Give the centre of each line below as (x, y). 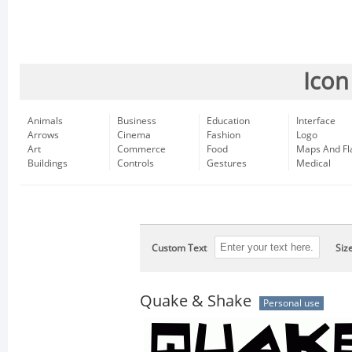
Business (137, 121)
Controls (136, 163)
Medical (313, 163)
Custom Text (179, 248)
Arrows (43, 135)
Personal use (291, 303)
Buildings (48, 163)
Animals (45, 121)
